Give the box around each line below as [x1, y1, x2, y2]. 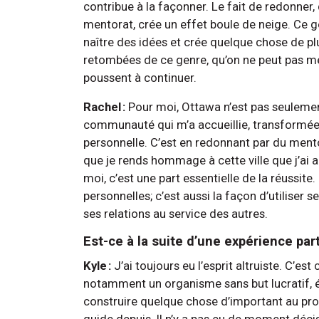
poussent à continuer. [83, 70, 199, 85]
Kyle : [83, 258, 111, 273]
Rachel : [83, 99, 128, 114]
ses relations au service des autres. [83, 206, 276, 221]
